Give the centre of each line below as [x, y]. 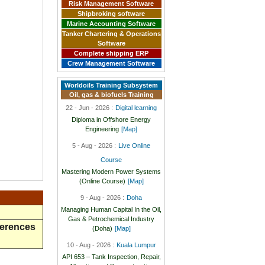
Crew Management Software [112, 63]
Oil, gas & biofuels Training [111, 94]
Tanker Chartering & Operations [111, 33]
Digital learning [136, 107]
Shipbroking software [112, 13]
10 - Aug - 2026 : [90, 245]
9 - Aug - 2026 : [103, 197]
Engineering [102, 129]
